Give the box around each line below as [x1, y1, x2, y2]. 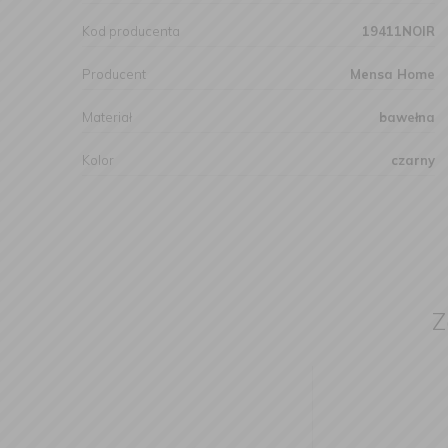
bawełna [379, 109, 435, 125]
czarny [391, 152, 435, 168]
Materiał [82, 109, 132, 125]
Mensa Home [350, 66, 435, 82]
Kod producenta [82, 23, 180, 39]
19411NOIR [362, 23, 435, 39]
